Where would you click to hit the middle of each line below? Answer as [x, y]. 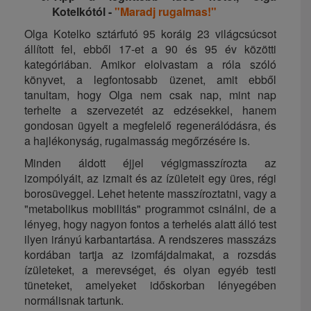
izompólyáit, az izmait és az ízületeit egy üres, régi [150, 178]
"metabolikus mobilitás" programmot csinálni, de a [150, 209]
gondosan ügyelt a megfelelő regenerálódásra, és [150, 126]
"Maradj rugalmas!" [166, 12]
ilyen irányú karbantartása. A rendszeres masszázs [150, 239]
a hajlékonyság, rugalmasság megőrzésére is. [137, 141]
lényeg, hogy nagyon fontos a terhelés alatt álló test [150, 224]
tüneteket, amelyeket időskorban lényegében [150, 285]
